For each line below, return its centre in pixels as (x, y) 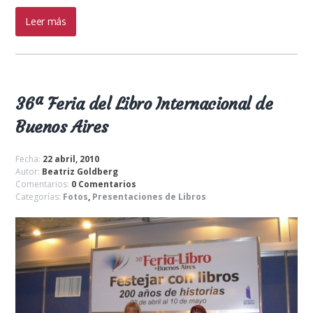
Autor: (29, 171)
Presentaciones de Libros (150, 196)
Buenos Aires (62, 127)
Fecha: (29, 159)
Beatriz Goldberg (80, 171)
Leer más (46, 21)
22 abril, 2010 (71, 159)
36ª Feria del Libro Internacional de (144, 104)
